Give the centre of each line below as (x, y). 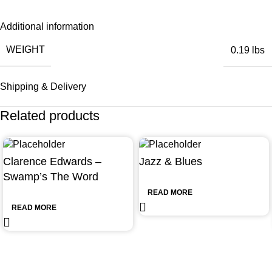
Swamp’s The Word (51, 177)
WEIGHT (25, 50)
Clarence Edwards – (52, 162)
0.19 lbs (248, 50)
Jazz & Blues (171, 162)
